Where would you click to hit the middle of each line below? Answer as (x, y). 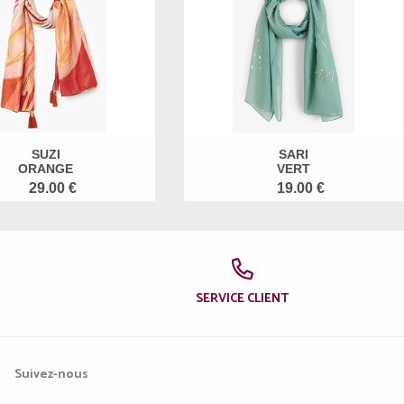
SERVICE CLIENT (243, 298)
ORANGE (46, 168)
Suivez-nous (51, 374)
